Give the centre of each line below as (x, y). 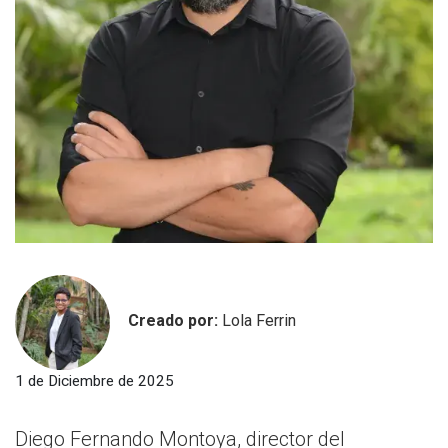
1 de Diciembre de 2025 (94, 381)
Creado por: (175, 321)
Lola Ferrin (259, 321)
